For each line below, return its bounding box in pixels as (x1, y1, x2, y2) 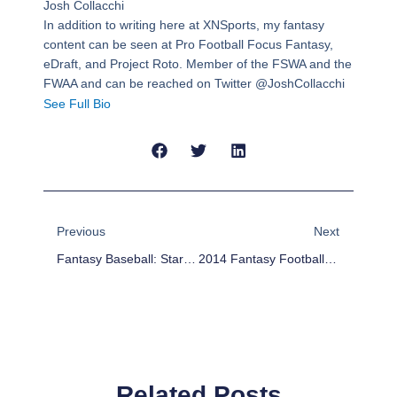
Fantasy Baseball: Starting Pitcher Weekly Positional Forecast (183, 252, 196, 267)
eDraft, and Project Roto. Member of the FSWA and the (43, 57, 352, 72)
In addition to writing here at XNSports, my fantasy (43, 18, 324, 33)
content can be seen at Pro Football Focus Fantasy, (43, 37, 333, 52)
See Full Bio (43, 97, 111, 112)
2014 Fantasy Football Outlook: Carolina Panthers (323, 252, 337, 267)
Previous (56, 224, 105, 239)
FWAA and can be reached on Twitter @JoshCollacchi (43, 76, 345, 91)
